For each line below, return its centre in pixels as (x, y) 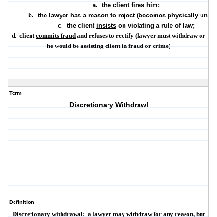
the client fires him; (131, 5)
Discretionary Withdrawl (108, 105)
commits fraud (56, 36)
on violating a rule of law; (155, 26)
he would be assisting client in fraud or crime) (108, 46)
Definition (22, 202)
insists (106, 26)
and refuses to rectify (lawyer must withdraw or (141, 36)
